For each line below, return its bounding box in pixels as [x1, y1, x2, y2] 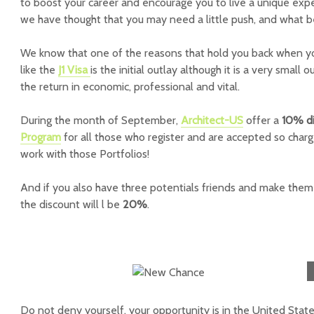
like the [20, 63, 58, 76]
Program [20, 130, 61, 144]
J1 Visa [58, 63, 90, 76]
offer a [243, 114, 282, 127]
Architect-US [181, 114, 243, 127]
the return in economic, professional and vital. [20, 80, 240, 93]
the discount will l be [20, 198, 123, 211]
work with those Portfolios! [20, 147, 149, 161]
